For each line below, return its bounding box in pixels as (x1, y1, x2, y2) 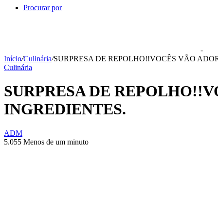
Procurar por (23, 3, 62, 12)
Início (4, 54, 21, 63)
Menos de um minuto (23, 137, 89, 146)
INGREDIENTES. (4, 100, 126, 118)
